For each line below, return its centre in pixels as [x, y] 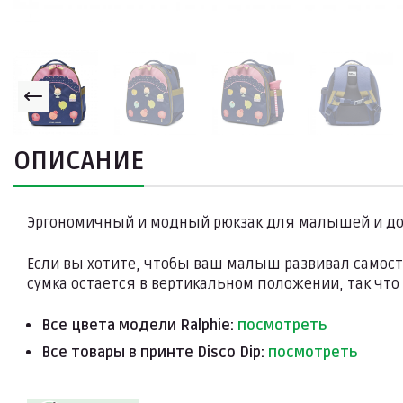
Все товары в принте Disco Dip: [155, 353]
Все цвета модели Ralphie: [139, 326]
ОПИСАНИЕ [79, 161]
